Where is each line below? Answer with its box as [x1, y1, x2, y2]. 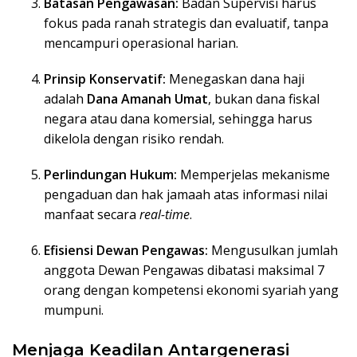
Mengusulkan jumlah [208, 241, 338, 260]
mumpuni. [44, 301, 104, 320]
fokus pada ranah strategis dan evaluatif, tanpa [44, 14, 328, 33]
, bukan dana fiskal [208, 90, 320, 108]
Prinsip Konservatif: [44, 70, 166, 88]
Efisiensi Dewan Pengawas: [44, 241, 208, 260]
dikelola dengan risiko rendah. [44, 130, 224, 148]
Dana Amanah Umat [87, 90, 208, 108]
